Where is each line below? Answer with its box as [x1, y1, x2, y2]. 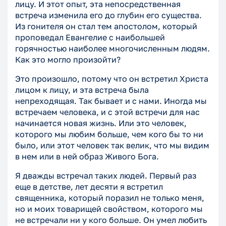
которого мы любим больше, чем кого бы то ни [15, 129, 203, 140]
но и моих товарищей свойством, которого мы [15, 204, 203, 214]
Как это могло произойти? [15, 54, 121, 65]
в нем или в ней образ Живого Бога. [15, 151, 159, 162]
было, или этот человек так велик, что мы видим [15, 140, 209, 151]
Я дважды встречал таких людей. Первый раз [15, 171, 196, 181]
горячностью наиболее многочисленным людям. [15, 43, 210, 54]
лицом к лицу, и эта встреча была [15, 85, 149, 95]
